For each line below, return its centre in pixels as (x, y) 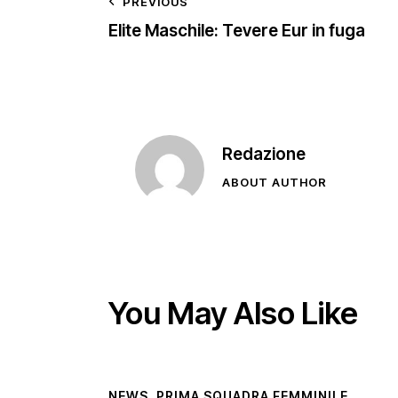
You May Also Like (233, 313)
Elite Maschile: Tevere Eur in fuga (237, 31)
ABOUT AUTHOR (275, 183)
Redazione (264, 155)
